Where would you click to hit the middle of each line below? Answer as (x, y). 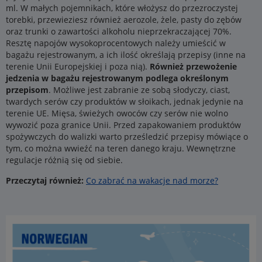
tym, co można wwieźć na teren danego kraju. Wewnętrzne (121, 148)
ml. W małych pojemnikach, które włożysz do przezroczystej (122, 8)
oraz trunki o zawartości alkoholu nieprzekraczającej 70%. (119, 31)
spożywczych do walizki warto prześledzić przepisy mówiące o (127, 137)
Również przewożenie (193, 66)
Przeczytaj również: (46, 180)
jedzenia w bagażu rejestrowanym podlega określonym (117, 78)
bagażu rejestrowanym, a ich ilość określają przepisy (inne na (126, 55)
